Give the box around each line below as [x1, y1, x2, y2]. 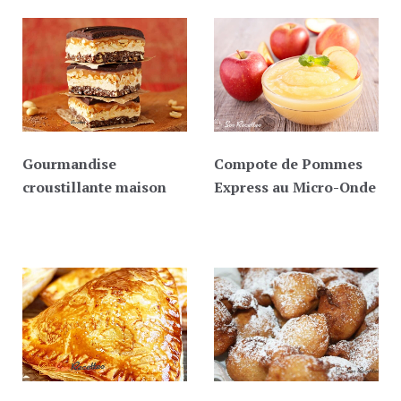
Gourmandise [22, 153, 116, 174]
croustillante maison [22, 176, 166, 197]
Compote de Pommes [214, 153, 363, 174]
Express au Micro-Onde [214, 176, 376, 197]
